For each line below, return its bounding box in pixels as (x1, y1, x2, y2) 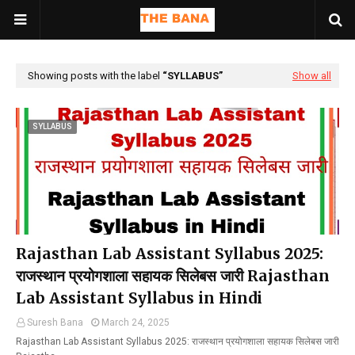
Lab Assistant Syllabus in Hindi (16, 288, 262, 307)
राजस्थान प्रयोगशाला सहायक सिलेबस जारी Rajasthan (16, 266, 330, 285)
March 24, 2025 (101, 317, 170, 328)
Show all (292, 70, 331, 82)
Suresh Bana (27, 317, 83, 328)
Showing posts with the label (28, 70, 162, 82)
